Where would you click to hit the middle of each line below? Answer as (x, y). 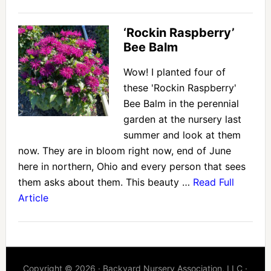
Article (33, 198)
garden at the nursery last (182, 119)
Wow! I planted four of (174, 72)
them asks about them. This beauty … (105, 182)
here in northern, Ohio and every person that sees (132, 167)
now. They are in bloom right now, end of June (124, 151)
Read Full (213, 182)
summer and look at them (182, 135)
